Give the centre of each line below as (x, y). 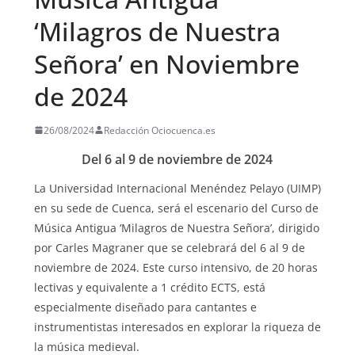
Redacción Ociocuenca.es (159, 130)
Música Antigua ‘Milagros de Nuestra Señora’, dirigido (176, 227)
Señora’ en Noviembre (166, 63)
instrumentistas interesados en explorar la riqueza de (177, 326)
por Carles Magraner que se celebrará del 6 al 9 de (169, 247)
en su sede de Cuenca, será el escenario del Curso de (176, 208)
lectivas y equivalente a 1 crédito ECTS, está (149, 287)
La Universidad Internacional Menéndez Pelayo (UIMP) (177, 188)
